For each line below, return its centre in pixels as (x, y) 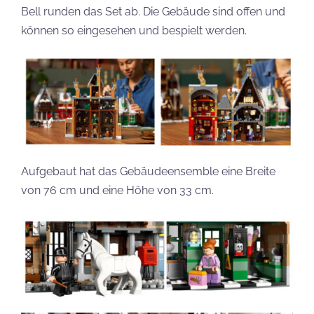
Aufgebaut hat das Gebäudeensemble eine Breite (148, 171)
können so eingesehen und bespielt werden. (134, 30)
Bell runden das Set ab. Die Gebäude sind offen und (153, 11)
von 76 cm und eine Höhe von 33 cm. (117, 190)
